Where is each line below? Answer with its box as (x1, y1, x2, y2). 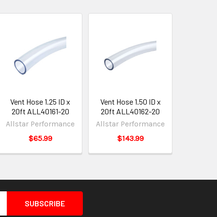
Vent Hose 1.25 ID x (10, 97, 71, 107)
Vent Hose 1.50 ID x (100, 97, 161, 107)
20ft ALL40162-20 (101, 107, 160, 116)
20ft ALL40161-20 (11, 107, 69, 116)
